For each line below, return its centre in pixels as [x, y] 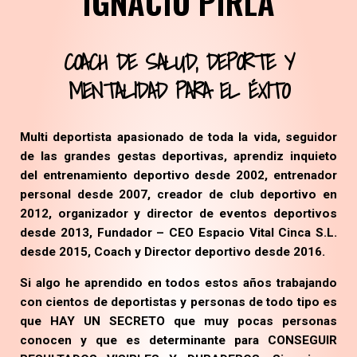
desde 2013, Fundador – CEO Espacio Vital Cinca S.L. [178, 233]
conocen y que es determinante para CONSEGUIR [178, 341]
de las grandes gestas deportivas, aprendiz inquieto [178, 157]
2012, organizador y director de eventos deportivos [178, 214]
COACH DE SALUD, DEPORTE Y [178, 62]
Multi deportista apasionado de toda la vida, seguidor [178, 137]
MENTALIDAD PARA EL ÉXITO [178, 91]
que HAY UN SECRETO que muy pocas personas [178, 322]
